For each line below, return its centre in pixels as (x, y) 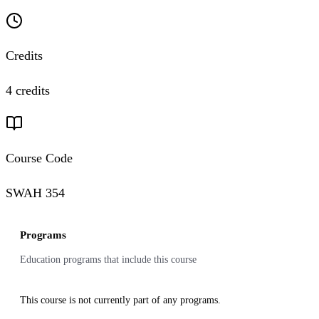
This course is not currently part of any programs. (120, 300)
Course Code (39, 158)
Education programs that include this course (108, 260)
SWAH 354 (35, 193)
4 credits (28, 90)
